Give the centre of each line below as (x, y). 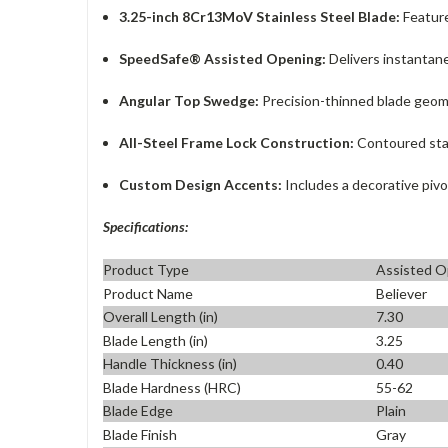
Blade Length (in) (155, 340)
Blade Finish (140, 434)
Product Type (146, 270)
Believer (402, 293)
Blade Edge (138, 411)
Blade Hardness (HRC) (172, 387)
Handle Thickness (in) (170, 364)
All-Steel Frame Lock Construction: (237, 142)
